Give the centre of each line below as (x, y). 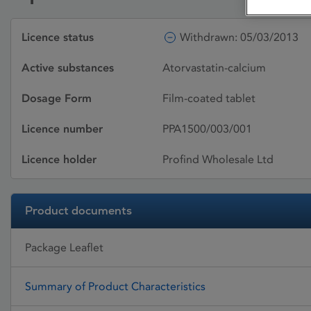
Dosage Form (57, 98)
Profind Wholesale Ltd (218, 159)
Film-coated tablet (209, 98)
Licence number (62, 129)
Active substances (68, 68)
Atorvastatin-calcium (214, 68)
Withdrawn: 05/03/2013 (239, 37)
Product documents (78, 211)
